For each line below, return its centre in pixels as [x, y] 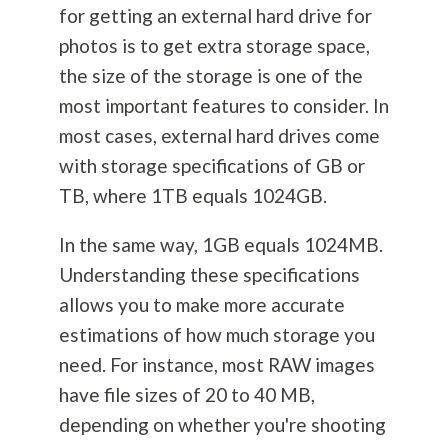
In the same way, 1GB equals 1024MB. [220, 245]
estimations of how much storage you [216, 335]
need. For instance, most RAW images [216, 365]
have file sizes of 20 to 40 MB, [186, 395]
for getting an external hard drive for [215, 16]
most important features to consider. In [223, 106]
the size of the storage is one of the [210, 76]
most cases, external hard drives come [219, 136]
